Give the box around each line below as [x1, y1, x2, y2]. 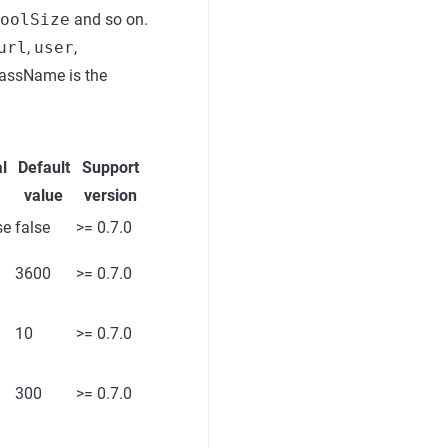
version [84, 186, 137, 205]
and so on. [70, 10, 148, 29]
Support [82, 158, 139, 177]
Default [17, 158, 70, 177]
